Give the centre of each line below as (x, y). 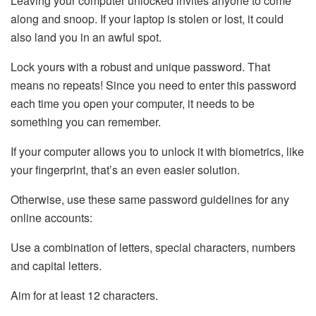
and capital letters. (56, 266)
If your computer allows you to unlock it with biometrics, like (157, 152)
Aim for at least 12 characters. (84, 296)
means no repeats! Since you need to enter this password (153, 85)
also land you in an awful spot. (86, 37)
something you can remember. (86, 122)
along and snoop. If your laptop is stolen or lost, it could (147, 19)
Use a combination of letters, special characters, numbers (153, 248)
